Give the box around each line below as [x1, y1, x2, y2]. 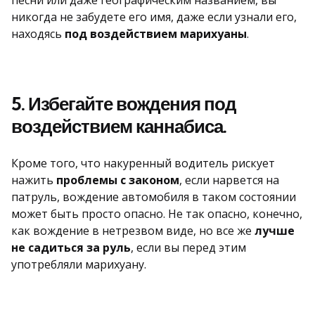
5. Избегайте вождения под [11, 91, 236, 115]
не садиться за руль [11, 239, 131, 255]
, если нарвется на [179, 172, 279, 188]
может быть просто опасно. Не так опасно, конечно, [11, 205, 302, 221]
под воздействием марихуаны [65, 25, 247, 41]
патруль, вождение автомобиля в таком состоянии [11, 188, 296, 205]
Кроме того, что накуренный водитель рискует [11, 155, 275, 171]
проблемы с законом [56, 172, 179, 188]
